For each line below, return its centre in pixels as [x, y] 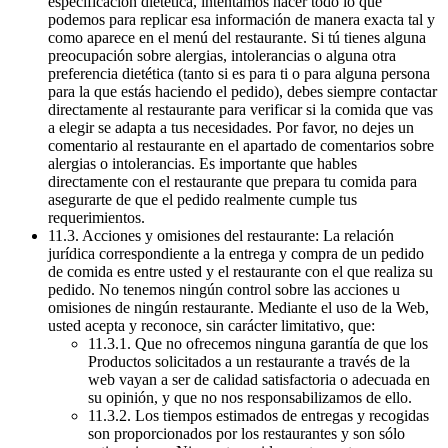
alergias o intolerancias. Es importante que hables [202, 164]
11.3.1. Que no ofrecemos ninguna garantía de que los [258, 344]
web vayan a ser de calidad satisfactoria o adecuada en [259, 380]
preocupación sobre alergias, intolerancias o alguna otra [222, 56]
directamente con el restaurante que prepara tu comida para [232, 182]
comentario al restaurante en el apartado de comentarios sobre [241, 146]
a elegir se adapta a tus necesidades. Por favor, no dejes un [231, 128]
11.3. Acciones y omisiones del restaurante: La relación [221, 236]
